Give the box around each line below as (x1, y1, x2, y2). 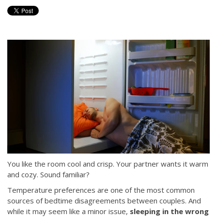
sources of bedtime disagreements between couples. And (7, 196, 201, 206)
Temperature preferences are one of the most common (7, 185, 195, 195)
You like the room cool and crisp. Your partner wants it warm (7, 159, 208, 169)
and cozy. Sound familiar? (7, 170, 90, 180)
